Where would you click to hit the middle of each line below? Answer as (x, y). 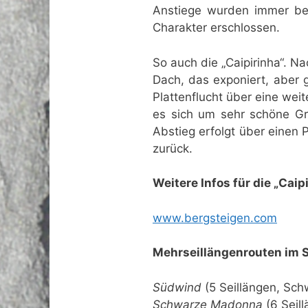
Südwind (177, 287)
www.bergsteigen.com (215, 218)
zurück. (173, 148)
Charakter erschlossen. (216, 28)
